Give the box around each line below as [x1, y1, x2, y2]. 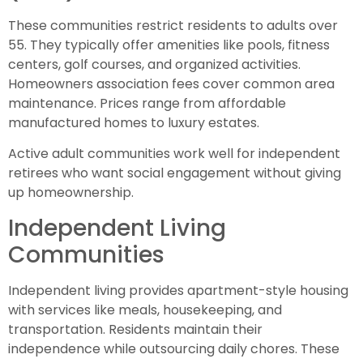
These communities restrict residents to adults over [8, 15, 338, 35]
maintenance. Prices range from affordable [8, 93, 286, 113]
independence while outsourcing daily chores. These [8, 339, 340, 358]
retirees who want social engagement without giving [8, 164, 341, 183]
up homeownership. [8, 183, 134, 203]
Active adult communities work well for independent [8, 144, 340, 164]
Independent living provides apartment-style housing [8, 280, 348, 300]
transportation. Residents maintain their [8, 319, 263, 339]
